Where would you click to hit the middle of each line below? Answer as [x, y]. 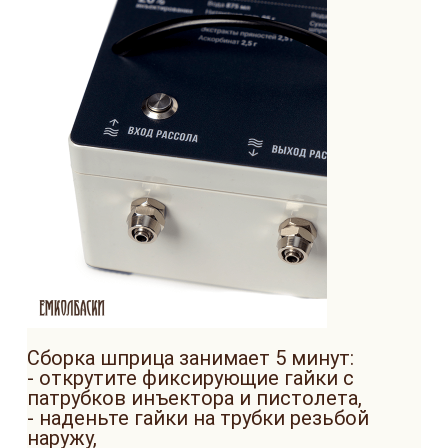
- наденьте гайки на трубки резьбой [198, 418]
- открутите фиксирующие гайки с [190, 378]
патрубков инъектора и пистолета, [194, 398]
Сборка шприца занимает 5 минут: [190, 358]
